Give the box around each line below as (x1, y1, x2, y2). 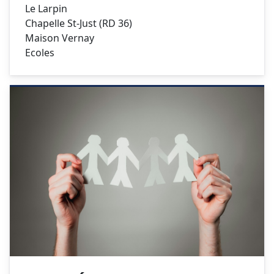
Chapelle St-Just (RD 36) (25, 16, 132, 30)
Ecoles (25, 45, 54, 59)
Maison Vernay (25, 31, 97, 45)
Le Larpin (25, 1, 67, 15)
